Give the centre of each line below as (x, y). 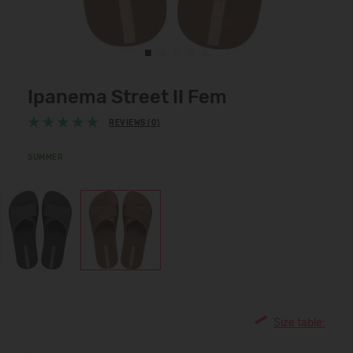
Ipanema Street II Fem (127, 97)
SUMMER (45, 158)
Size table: (299, 322)
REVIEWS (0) (135, 123)
